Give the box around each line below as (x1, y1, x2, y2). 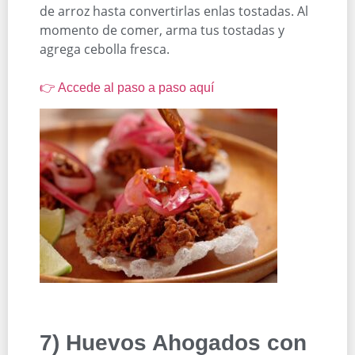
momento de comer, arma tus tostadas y (40, 21, 284, 39)
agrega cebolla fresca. (40, 40, 170, 58)
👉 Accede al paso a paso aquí (40, 80, 214, 94)
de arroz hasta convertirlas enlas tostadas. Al (40, 2, 308, 20)
